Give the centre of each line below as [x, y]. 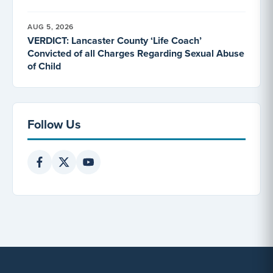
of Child [44, 66]
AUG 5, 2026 [51, 26]
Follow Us [54, 124]
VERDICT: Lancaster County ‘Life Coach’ [115, 40]
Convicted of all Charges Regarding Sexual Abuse [136, 53]
